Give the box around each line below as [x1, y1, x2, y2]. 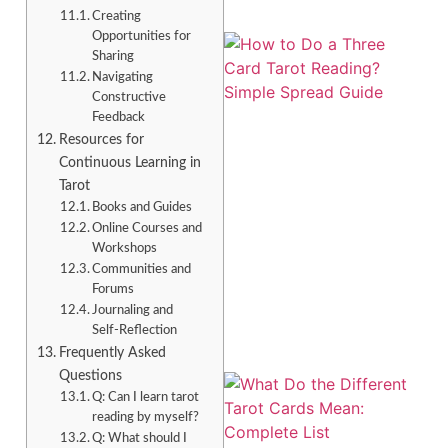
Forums [92, 283, 135, 297]
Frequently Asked [58, 345, 166, 361]
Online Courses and [92, 222, 203, 236]
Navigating [92, 71, 154, 85]
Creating [92, 10, 142, 24]
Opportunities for [92, 30, 192, 44]
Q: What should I [92, 432, 188, 446]
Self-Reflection [92, 324, 178, 338]
